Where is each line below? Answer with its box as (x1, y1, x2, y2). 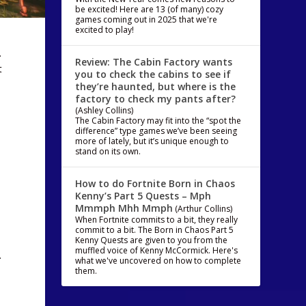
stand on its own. (75, 145, 141, 157)
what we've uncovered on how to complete (75, 255, 242, 266)
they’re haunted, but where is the (75, 80, 236, 93)
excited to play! (75, 24, 135, 36)
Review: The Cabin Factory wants (75, 55, 233, 68)
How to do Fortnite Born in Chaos (75, 177, 236, 190)
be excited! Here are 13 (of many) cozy (75, 3, 224, 15)
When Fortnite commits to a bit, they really (75, 214, 238, 225)
